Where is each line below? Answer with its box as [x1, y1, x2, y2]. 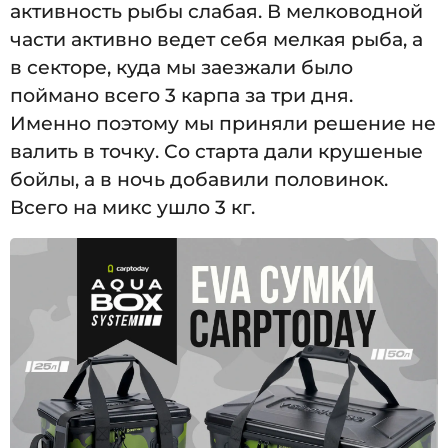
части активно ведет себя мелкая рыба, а [10, 28, 423, 52]
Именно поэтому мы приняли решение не [10, 112, 436, 136]
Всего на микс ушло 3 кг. [10, 196, 255, 220]
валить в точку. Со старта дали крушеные [10, 140, 423, 164]
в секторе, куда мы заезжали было [10, 56, 353, 80]
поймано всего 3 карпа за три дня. [10, 84, 353, 108]
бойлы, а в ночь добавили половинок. [10, 168, 388, 192]
